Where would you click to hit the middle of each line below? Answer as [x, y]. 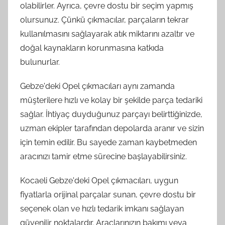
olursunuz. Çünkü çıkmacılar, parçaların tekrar [104, 20]
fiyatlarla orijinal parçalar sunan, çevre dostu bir [108, 194]
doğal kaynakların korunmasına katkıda [92, 48]
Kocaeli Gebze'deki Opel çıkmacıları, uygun [99, 180]
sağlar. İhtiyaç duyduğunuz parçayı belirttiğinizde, [111, 114]
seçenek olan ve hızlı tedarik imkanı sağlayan [102, 208]
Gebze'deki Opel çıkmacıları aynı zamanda [97, 86]
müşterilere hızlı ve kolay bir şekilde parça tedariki [111, 100]
